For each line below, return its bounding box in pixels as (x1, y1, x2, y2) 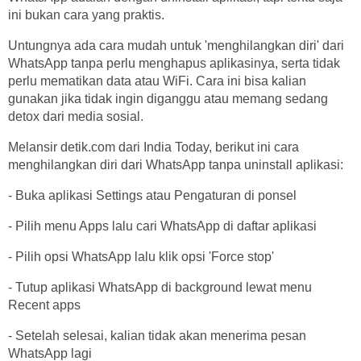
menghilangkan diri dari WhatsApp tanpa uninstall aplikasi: (8, 157, 343, 172)
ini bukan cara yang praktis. (8, 7, 164, 22)
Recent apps (8, 297, 81, 312)
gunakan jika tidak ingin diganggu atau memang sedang (8, 91, 328, 106)
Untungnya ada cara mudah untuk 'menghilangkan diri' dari (8, 38, 344, 52)
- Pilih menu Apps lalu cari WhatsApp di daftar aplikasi (8, 218, 317, 233)
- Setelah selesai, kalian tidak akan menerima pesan (8, 328, 306, 342)
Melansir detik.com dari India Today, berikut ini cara (8, 139, 299, 154)
